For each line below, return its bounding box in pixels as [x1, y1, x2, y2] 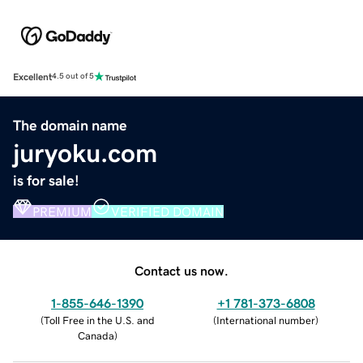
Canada [77, 330, 114, 341]
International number [216, 314, 315, 326]
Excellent [13, 71, 52, 82]
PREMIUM [32, 204, 92, 218]
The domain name [13, 117, 127, 133]
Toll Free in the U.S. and [43, 314, 155, 326]
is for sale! [13, 173, 79, 188]
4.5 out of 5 [52, 72, 94, 81]
